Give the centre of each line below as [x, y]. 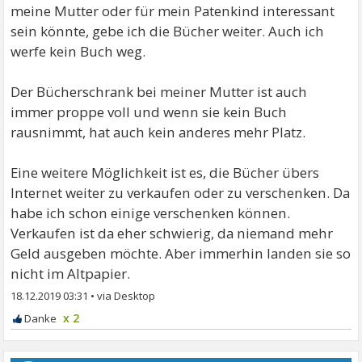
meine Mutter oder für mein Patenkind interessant [173, 11]
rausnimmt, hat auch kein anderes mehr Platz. [158, 133]
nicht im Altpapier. [71, 274]
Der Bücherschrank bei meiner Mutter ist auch [159, 92]
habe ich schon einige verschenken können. [151, 213]
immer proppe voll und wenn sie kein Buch [149, 112]
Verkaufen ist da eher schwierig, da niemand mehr [172, 234]
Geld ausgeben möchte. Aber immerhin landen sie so [181, 254]
